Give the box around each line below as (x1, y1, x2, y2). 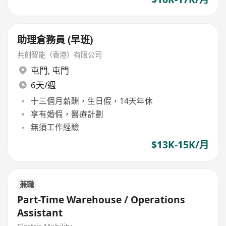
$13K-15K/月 (151, 138, 209, 152)
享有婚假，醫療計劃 (30, 108, 103, 120)
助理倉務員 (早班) (17, 33, 93, 46)
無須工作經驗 (30, 122, 79, 133)
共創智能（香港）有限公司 (17, 49, 102, 60)
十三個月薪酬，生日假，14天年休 (30, 95, 153, 106)
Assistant (17, 206, 63, 219)
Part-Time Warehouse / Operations (17, 193, 186, 206)
